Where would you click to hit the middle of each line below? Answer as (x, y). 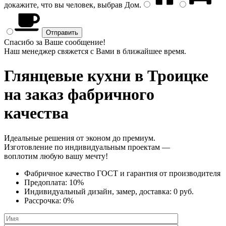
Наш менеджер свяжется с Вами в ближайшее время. (95, 51)
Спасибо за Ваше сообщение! (55, 42)
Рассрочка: (44, 200)
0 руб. (184, 191)
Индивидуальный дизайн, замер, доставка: (99, 191)
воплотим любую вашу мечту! (56, 156)
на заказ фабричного (79, 95)
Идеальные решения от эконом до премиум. (80, 138)
